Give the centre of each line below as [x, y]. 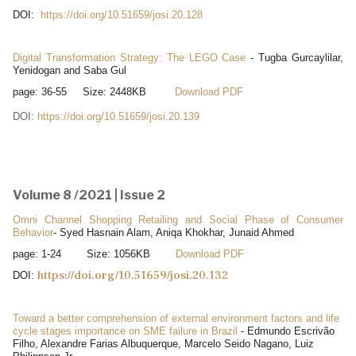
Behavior [33, 232]
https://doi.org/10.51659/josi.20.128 [122, 14]
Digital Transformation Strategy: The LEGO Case [130, 57]
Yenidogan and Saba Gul [70, 70]
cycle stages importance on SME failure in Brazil [125, 331]
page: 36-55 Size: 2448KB [94, 91]
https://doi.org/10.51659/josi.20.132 [133, 275]
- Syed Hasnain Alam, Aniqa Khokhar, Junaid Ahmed [174, 232]
